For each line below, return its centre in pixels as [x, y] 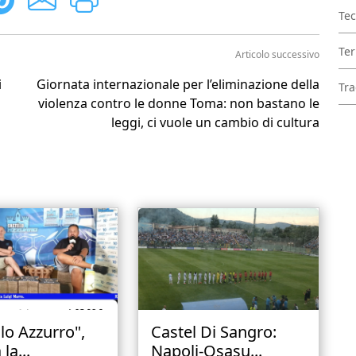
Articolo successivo [277, 54]
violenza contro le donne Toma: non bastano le [179, 103]
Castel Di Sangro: [213, 331]
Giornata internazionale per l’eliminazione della [178, 84]
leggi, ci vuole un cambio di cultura [215, 122]
